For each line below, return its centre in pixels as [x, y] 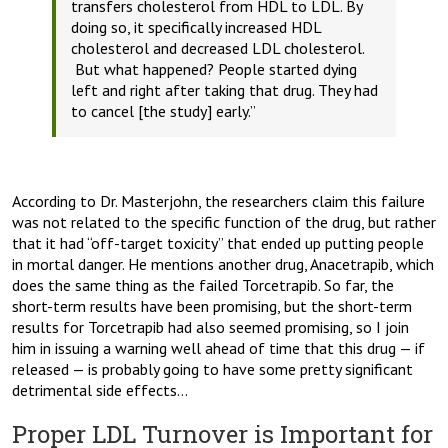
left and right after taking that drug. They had [224, 90]
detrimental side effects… [100, 390]
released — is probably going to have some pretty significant [212, 369]
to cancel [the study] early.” [163, 111]
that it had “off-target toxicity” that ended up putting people [218, 243]
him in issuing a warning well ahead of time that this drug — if [218, 348]
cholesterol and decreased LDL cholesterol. [217, 48]
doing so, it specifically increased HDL [196, 27]
